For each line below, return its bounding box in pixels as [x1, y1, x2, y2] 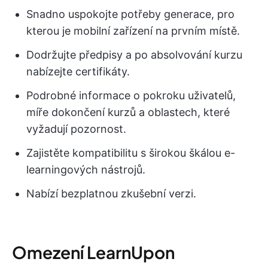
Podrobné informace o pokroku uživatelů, [26, 89, 236, 102]
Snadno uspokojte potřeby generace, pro [26, 8, 234, 21]
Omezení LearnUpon [12, 242, 175, 263]
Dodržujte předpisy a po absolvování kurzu [26, 48, 242, 62]
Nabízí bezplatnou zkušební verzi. [26, 187, 196, 200]
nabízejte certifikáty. [26, 65, 130, 78]
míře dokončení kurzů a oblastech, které [26, 106, 230, 119]
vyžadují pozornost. [26, 123, 126, 136]
